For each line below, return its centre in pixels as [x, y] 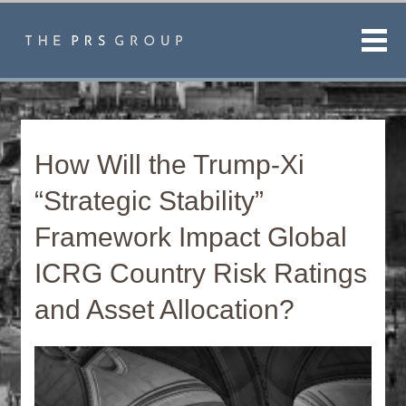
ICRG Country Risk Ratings [201, 273]
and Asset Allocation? [165, 309]
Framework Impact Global [191, 237]
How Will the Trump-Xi [170, 164]
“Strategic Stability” [150, 201]
